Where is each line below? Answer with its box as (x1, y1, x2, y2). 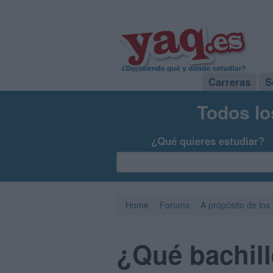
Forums (160, 199, 190, 211)
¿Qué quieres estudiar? (151, 133, 265, 148)
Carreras (208, 74, 250, 89)
